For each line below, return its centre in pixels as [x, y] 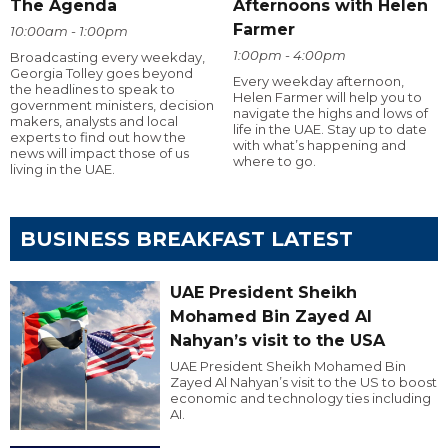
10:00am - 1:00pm [69, 30]
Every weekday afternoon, [318, 80]
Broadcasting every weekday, [107, 56]
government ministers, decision [112, 104]
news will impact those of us [99, 152]
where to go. [274, 160]
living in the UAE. [62, 168]
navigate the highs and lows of [330, 112]
